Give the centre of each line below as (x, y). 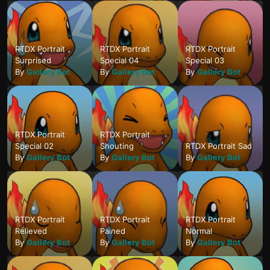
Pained (113, 231)
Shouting (117, 146)
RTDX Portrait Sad (218, 146)
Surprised (33, 61)
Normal (199, 231)
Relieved (31, 231)
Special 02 (34, 146)
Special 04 (120, 61)
